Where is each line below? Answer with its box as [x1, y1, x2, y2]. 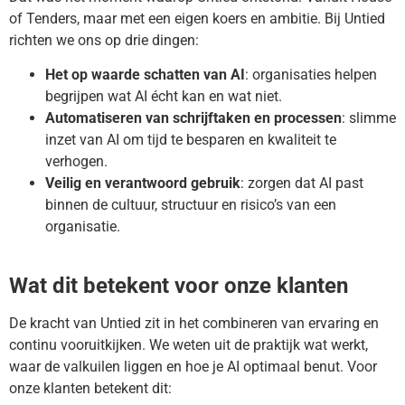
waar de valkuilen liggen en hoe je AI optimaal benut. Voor [9, 357, 377, 375]
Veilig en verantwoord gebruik [45, 174, 240, 193]
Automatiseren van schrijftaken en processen [45, 109, 342, 127]
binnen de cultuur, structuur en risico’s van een [45, 196, 336, 214]
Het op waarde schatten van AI [45, 66, 245, 84]
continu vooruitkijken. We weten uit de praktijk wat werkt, [9, 335, 368, 353]
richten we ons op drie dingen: [9, 32, 199, 50]
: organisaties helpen [245, 66, 377, 84]
